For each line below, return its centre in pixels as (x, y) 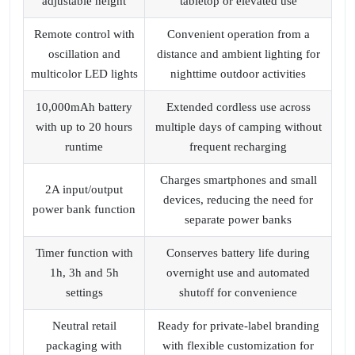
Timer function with (84, 253)
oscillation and (84, 54)
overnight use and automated (238, 273)
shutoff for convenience (238, 292)
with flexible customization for (238, 345)
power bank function (84, 209)
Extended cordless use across (238, 107)
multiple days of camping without (238, 127)
